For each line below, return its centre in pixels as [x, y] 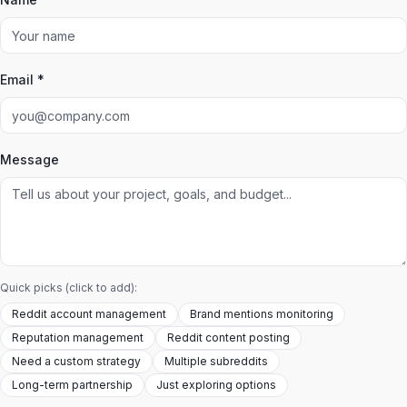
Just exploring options [216, 385]
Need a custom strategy [76, 362]
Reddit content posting [228, 338]
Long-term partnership [72, 385]
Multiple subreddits [216, 362]
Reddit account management [89, 314]
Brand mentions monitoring [262, 314]
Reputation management [78, 338]
